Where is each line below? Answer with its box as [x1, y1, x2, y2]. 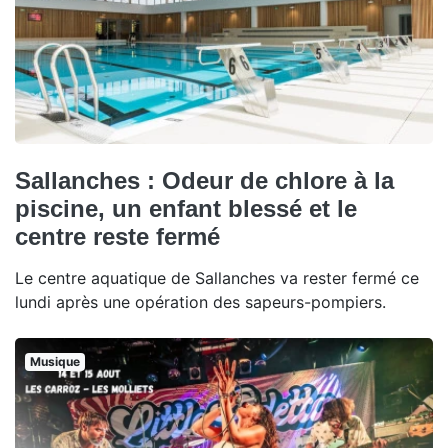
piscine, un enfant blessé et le [15, 194, 357, 222]
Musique [29, 353, 80, 369]
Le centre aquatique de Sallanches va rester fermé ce [15, 267, 419, 288]
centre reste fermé [15, 222, 220, 250]
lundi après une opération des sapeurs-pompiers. [15, 291, 386, 312]
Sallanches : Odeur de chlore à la [15, 166, 394, 194]
